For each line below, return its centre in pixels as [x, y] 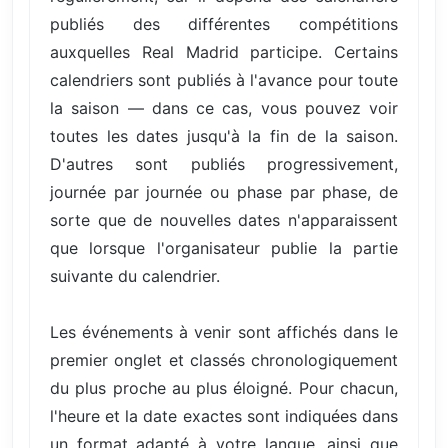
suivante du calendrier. [135, 276]
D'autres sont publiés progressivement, [224, 164]
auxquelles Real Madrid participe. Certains [224, 52]
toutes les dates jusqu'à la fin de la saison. [224, 136]
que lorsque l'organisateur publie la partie [224, 248]
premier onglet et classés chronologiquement [224, 360]
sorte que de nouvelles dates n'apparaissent [224, 220]
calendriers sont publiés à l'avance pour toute [224, 80]
